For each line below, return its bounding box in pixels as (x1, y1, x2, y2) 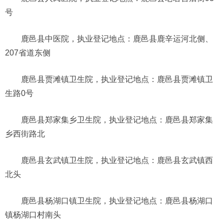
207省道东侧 (5, 48, 50, 57)
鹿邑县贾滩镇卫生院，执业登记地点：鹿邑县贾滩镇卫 (21, 74, 213, 83)
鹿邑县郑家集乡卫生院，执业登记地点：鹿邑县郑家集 (21, 115, 213, 124)
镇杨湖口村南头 (5, 210, 61, 219)
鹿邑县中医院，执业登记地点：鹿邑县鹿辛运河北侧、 (21, 34, 213, 43)
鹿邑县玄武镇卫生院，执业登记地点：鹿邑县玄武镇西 (21, 155, 213, 164)
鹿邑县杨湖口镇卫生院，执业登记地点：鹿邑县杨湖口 (21, 196, 213, 205)
